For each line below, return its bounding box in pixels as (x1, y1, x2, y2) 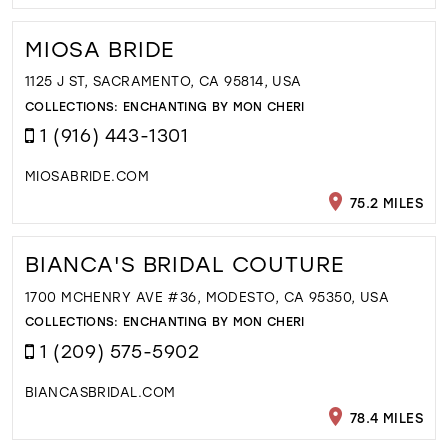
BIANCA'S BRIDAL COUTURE (24, 250, 344, 279)
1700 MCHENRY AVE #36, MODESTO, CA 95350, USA (24, 287, 390, 305)
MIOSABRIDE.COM (24, 167, 150, 185)
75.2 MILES (345, 193, 424, 211)
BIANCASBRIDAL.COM (24, 382, 176, 400)
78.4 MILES (345, 408, 424, 426)
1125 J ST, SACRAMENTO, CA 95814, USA (24, 72, 302, 90)
